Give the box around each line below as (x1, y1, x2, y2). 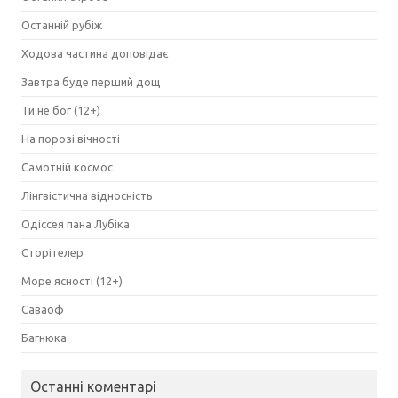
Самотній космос (21, 160, 113, 173)
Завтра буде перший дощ (21, 75, 161, 88)
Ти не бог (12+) (21, 103, 100, 116)
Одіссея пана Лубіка (21, 217, 130, 230)
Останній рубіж (21, 18, 102, 31)
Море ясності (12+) (21, 274, 123, 287)
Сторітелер (21, 245, 84, 259)
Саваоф (21, 302, 64, 315)
